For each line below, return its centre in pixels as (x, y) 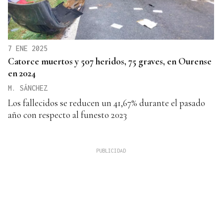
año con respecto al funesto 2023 (67, 114)
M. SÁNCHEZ (28, 88)
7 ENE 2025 (28, 48)
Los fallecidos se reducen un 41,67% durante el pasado (107, 103)
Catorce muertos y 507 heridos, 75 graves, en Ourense (110, 61)
